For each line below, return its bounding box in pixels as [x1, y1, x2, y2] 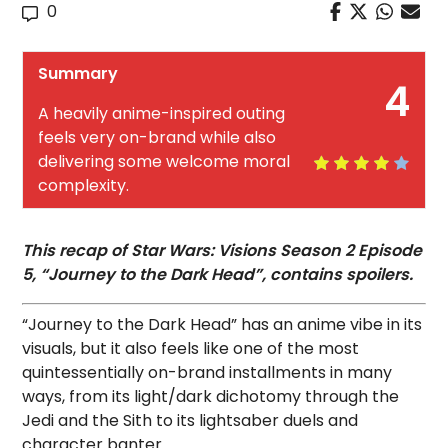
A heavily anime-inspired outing [38, 102, 286, 125]
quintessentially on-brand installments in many [22, 361, 393, 384]
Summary [38, 62, 119, 85]
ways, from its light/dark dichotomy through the [22, 385, 400, 408]
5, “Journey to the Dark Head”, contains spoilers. [22, 263, 414, 286]
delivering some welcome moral [38, 150, 291, 173]
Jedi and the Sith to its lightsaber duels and [22, 409, 359, 432]
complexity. [38, 174, 130, 197]
